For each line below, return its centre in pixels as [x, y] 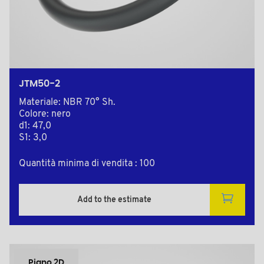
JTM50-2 [39, 84]
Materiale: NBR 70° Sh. [67, 103]
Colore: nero [45, 115]
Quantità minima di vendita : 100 [87, 164]
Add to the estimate [114, 200]
